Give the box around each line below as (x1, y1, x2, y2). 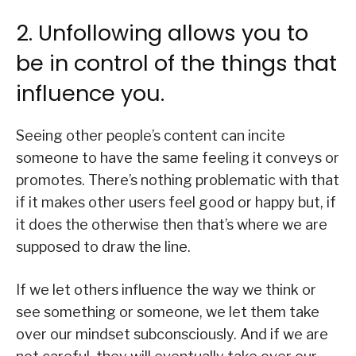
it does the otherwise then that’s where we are (16, 215, 327, 233)
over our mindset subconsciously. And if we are (16, 325, 328, 342)
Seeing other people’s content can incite (16, 126, 285, 144)
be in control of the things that (16, 48, 337, 78)
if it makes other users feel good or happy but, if (16, 193, 336, 211)
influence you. (16, 78, 164, 108)
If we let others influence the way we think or (16, 281, 316, 298)
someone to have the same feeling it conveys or (16, 149, 339, 166)
